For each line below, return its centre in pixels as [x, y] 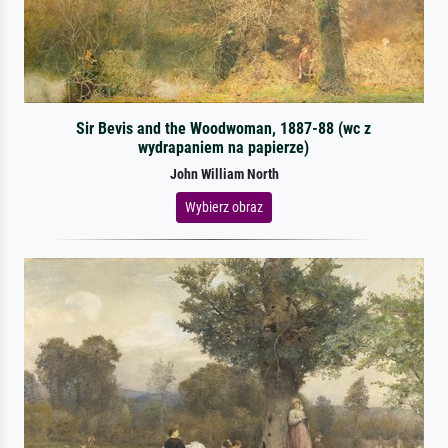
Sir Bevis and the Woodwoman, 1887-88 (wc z [224, 128]
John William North [224, 174]
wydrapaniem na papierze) [224, 147]
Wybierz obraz [224, 206]
